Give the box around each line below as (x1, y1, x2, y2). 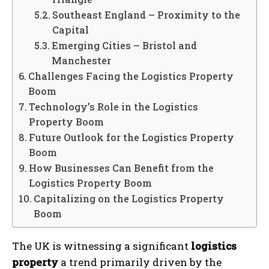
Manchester (51, 53, 111, 67)
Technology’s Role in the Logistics (29, 100, 199, 113)
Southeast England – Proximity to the (52, 8, 240, 21)
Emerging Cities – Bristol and (51, 38, 197, 52)
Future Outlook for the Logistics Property (29, 130, 235, 144)
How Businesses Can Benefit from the (29, 161, 214, 174)
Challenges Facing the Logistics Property (28, 69, 234, 82)
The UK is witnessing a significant (12, 238, 191, 253)
